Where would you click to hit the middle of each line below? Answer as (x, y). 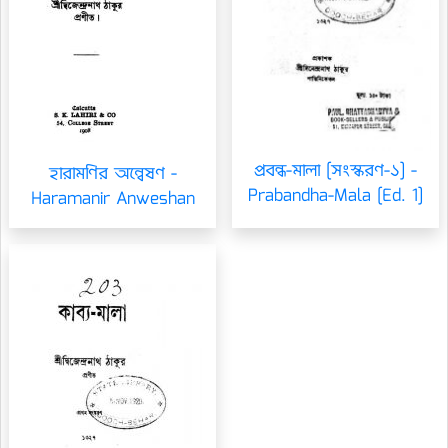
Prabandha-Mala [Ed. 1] (335, 196)
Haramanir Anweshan (112, 199)
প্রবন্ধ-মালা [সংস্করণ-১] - (335, 171)
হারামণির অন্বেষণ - (112, 174)
